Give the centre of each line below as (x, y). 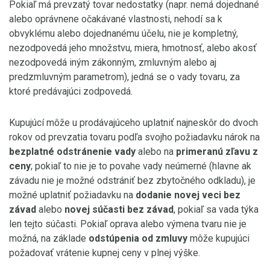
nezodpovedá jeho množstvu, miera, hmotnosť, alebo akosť (133, 48)
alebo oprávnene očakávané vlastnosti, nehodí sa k (116, 19)
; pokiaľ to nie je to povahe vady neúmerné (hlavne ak (141, 166)
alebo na (156, 152)
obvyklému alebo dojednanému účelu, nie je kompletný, (124, 33)
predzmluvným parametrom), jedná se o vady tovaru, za (124, 77)
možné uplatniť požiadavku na (72, 195)
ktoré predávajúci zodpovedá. (71, 91)
